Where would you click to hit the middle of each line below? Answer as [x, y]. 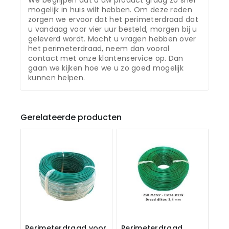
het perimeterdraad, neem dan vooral [99, 49]
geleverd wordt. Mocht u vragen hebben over [112, 39]
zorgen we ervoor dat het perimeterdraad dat [113, 20]
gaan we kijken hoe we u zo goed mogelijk [106, 68]
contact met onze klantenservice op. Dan [106, 59]
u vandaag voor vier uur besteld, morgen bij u [113, 29]
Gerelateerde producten [71, 118]
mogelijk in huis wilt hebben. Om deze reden [110, 10]
